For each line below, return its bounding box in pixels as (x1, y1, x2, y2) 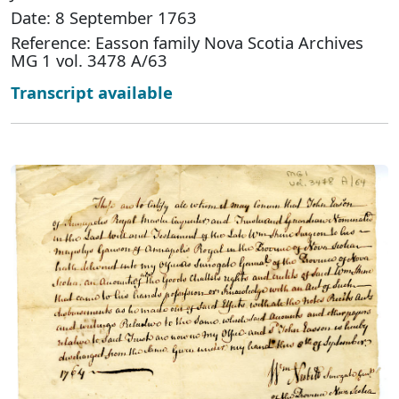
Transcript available (11, 81, 173, 104)
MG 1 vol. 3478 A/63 (11, 49, 167, 72)
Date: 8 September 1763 (11, 6, 197, 29)
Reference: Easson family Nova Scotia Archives (11, 31, 363, 54)
